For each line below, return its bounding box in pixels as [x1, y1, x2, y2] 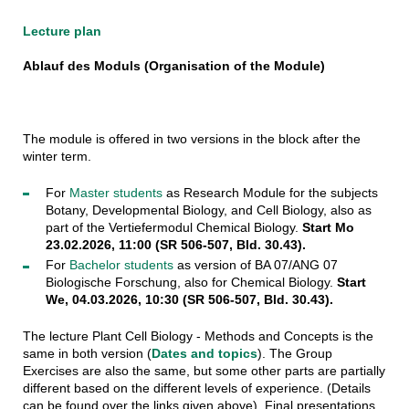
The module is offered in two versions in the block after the [22, 131, 361, 146]
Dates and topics [151, 346, 257, 362]
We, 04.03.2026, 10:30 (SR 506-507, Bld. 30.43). [45, 292, 333, 308]
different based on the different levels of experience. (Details [22, 381, 371, 396]
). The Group [257, 346, 332, 362]
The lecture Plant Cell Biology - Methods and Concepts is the [22, 329, 373, 344]
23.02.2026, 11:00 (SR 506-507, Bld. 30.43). [45, 236, 306, 252]
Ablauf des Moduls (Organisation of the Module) [22, 58, 325, 73]
